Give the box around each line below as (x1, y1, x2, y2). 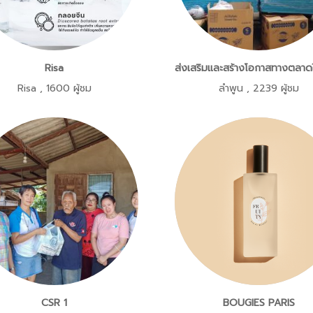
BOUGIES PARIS (222, 296, 295, 310)
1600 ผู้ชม (45, 81, 92, 96)
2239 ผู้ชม (252, 81, 299, 96)
